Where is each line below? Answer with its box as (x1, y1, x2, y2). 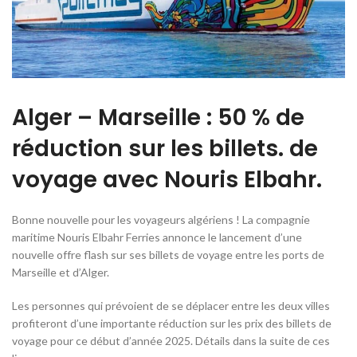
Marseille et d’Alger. (12, 265, 109, 280)
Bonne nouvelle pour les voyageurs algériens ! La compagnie (12, 213, 310, 227)
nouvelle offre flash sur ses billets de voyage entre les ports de (12, 248, 324, 262)
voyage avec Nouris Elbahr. (12, 164, 322, 196)
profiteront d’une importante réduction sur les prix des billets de (12, 316, 331, 331)
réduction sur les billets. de (12, 133, 318, 165)
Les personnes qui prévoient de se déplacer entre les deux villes (12, 299, 330, 313)
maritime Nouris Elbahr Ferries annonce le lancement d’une (12, 230, 302, 245)
